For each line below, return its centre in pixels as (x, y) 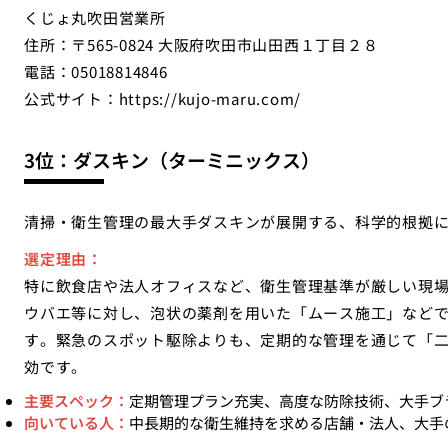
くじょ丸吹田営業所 (95, 17)
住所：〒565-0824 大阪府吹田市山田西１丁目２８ (201, 44)
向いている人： (76, 422)
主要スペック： (76, 400)
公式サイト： (71, 98)
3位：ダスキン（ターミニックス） (172, 159)
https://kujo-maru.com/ (209, 98)
